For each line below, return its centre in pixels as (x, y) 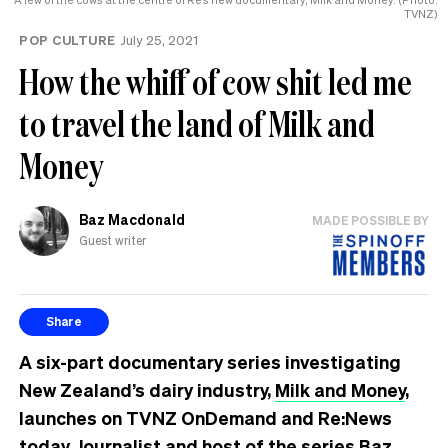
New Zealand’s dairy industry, (147, 389)
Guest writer (112, 241)
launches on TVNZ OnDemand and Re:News (205, 417)
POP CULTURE (67, 39)
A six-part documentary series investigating (210, 361)
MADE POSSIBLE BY (370, 220)
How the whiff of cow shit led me (215, 81)
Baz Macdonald (132, 219)
